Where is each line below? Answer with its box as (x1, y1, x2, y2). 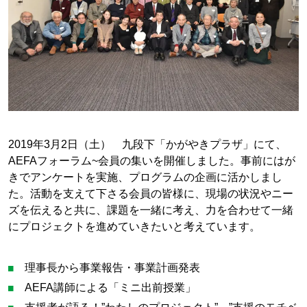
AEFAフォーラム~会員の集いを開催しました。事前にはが (8, 153, 295, 167)
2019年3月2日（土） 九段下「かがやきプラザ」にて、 (8, 137, 286, 150)
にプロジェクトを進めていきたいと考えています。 (8, 219, 260, 232)
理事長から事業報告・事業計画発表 (25, 261, 201, 274)
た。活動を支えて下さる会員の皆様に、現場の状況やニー (8, 186, 293, 199)
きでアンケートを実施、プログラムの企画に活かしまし (8, 170, 282, 183)
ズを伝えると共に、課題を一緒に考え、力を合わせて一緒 (8, 203, 293, 216)
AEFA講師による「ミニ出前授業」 (25, 281, 197, 294)
